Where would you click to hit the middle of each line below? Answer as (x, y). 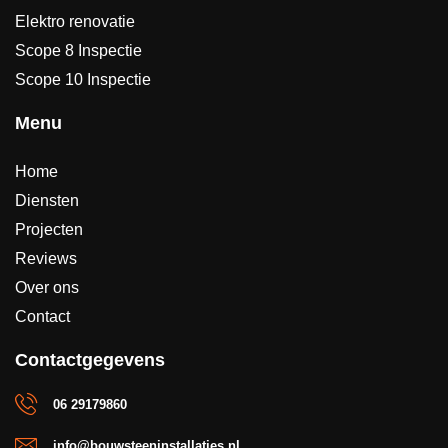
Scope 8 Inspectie (78, 50)
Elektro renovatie (75, 21)
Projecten (49, 229)
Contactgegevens (90, 359)
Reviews (46, 258)
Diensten (47, 200)
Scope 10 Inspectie (83, 79)
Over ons (47, 287)
